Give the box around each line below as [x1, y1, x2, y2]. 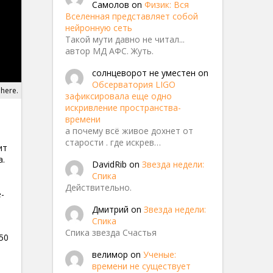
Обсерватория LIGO [92, 78, 175, 90]
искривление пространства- [65, 101, 181, 113]
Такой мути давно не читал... [65, 33, 185, 45]
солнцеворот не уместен [92, 66, 196, 79]
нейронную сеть [65, 21, 132, 34]
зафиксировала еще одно [65, 90, 172, 102]
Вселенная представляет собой [65, 10, 198, 22]
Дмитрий [92, 203, 129, 215]
